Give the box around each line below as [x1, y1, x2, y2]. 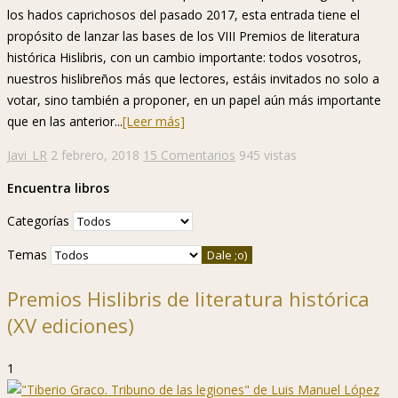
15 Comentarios [143, 146, 235, 163]
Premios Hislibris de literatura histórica [7, 284, 370, 312]
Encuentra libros [7, 179, 109, 196]
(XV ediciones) [7, 311, 134, 338]
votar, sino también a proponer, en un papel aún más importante [7, 91, 381, 108]
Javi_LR [7, 146, 47, 163]
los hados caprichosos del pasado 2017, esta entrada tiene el [7, 5, 360, 23]
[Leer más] [123, 112, 185, 130]
